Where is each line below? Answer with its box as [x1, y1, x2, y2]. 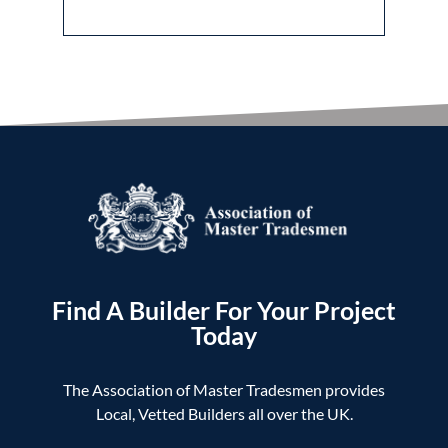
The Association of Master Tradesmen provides [63, 380, 385, 400]
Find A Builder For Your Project [52, 295, 396, 326]
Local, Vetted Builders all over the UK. [95, 404, 353, 424]
